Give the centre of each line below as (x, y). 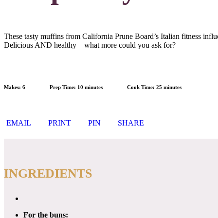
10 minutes (90, 87)
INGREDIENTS (48, 173)
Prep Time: (64, 87)
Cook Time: (142, 87)
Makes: (13, 87)
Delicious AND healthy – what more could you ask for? (90, 45)
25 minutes (169, 87)
